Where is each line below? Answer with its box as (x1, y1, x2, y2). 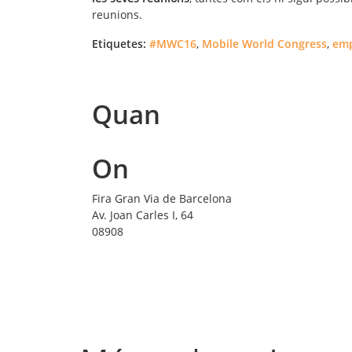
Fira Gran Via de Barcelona (92, 190, 232, 206)
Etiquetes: (92, 35, 146, 51)
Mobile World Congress (202, 35, 327, 51)
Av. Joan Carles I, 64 (92, 207, 193, 222)
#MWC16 (149, 35, 196, 51)
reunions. (92, 6, 142, 22)
